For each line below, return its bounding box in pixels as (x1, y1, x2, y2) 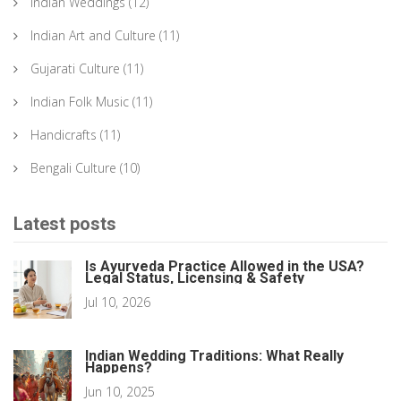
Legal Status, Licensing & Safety (85, 269, 304, 287)
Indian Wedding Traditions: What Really (85, 347, 344, 365)
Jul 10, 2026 (85, 294, 150, 311)
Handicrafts (30, 126, 97, 144)
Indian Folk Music (30, 93, 129, 111)
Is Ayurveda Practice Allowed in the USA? (85, 258, 364, 276)
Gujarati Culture (30, 60, 120, 78)
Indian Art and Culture (30, 27, 156, 45)
